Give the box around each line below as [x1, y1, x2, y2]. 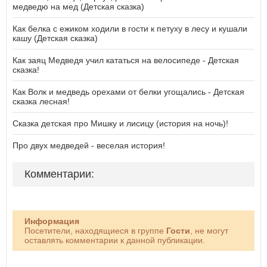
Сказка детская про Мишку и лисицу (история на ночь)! [13, 118, 228, 128]
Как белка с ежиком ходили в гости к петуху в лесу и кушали [13, 23, 247, 33]
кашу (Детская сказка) [13, 33, 98, 43]
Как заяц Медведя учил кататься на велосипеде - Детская [13, 55, 239, 65]
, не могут [190, 225, 228, 235]
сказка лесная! [13, 96, 70, 106]
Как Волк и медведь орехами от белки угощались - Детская [13, 86, 244, 97]
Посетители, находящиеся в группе [24, 225, 166, 235]
